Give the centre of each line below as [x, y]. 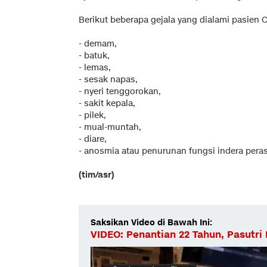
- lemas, [95, 67]
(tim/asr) [97, 175]
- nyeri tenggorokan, [120, 91]
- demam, [98, 44]
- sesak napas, [108, 79]
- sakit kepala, [107, 103]
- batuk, [94, 55]
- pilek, [92, 115]
